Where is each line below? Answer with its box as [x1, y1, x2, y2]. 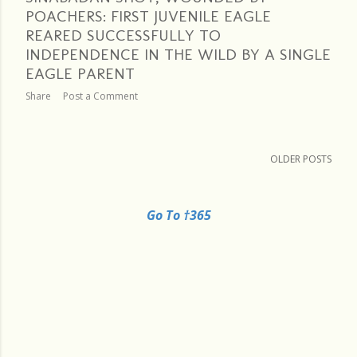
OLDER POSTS [270, 152, 331, 167]
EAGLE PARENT [25, 64, 135, 84]
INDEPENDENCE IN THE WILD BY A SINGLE [25, 45, 331, 65]
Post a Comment [63, 89, 138, 104]
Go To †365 [146, 206, 211, 225]
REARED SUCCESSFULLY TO [25, 25, 221, 45]
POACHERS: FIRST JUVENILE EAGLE [25, 6, 271, 26]
